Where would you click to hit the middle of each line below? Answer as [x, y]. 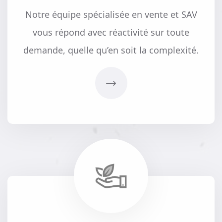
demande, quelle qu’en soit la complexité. [111, 50]
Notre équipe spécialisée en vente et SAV [111, 15]
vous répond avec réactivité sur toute [111, 32]
